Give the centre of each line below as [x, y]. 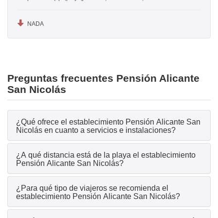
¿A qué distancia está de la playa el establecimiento [106, 155]
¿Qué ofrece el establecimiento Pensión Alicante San [108, 122]
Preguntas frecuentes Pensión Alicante [103, 78]
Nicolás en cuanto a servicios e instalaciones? [96, 130]
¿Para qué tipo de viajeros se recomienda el [92, 188]
